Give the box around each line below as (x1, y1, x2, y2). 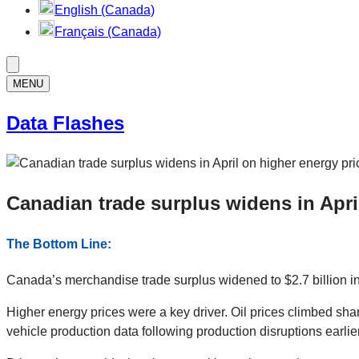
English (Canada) (54, 3, 155, 17)
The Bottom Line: (6, 236, 111, 251)
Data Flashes (6, 111, 124, 134)
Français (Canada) (54, 25, 161, 38)
